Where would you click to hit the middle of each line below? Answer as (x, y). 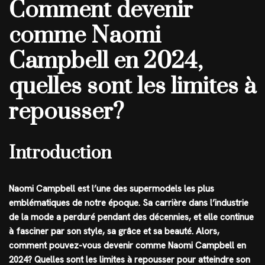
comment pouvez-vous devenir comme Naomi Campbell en (127, 246)
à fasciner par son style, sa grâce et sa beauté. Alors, (114, 232)
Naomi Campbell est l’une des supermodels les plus (112, 189)
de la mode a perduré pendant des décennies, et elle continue (131, 217)
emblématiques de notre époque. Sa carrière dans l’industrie (129, 203)
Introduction (60, 153)
